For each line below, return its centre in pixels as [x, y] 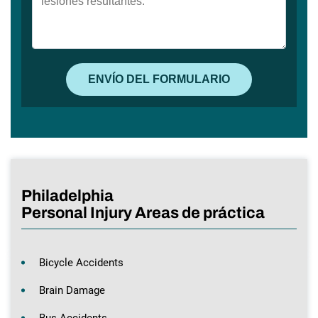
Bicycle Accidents [81, 262]
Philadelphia [67, 196]
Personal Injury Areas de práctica [143, 213]
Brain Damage [72, 290]
